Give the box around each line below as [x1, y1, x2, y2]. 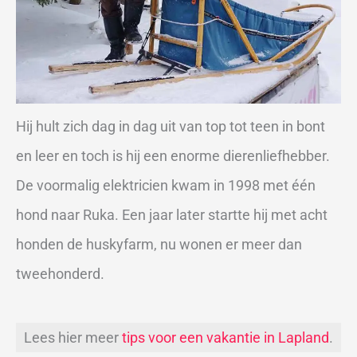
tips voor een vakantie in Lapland [122, 328, 329, 346]
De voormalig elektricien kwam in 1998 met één [16, 177, 316, 194]
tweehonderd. [16, 265, 104, 283]
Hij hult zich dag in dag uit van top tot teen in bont [16, 118, 325, 135]
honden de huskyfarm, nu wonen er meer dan [16, 236, 302, 253]
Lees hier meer [24, 328, 122, 346]
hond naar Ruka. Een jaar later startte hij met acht [16, 206, 328, 224]
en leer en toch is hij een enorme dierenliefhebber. [16, 147, 330, 165]
